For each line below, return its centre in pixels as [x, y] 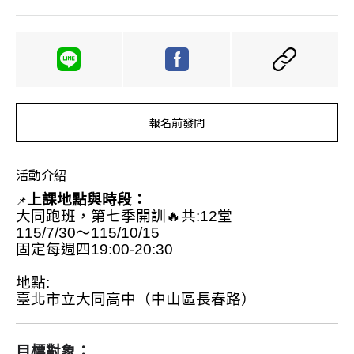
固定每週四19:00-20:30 [94, 249]
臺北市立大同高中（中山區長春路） [136, 299]
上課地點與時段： [87, 199]
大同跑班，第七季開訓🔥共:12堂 [124, 216]
